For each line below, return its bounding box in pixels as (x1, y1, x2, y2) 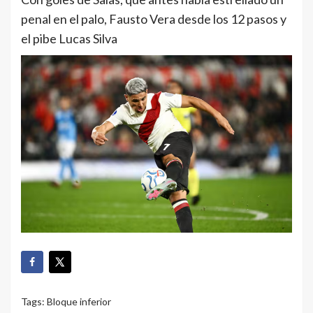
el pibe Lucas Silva (21, 31, 117, 47)
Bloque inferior (47, 296, 111, 308)
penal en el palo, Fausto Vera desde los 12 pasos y (21, 11, 286, 27)
